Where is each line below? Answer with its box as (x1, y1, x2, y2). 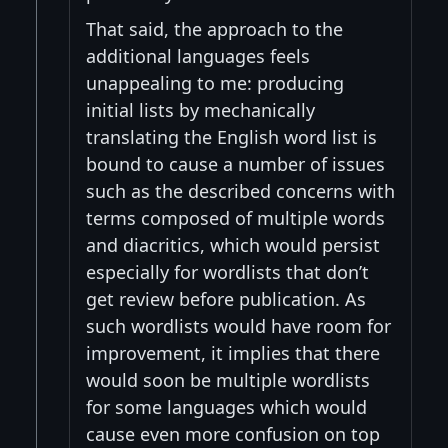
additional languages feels (86, 43, 310, 68)
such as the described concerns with (86, 178, 395, 203)
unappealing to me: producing (86, 70, 344, 95)
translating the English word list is (86, 124, 377, 149)
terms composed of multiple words (86, 205, 385, 230)
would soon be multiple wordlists (86, 367, 370, 392)
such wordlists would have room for (86, 313, 391, 338)
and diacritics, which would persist (86, 232, 380, 257)
